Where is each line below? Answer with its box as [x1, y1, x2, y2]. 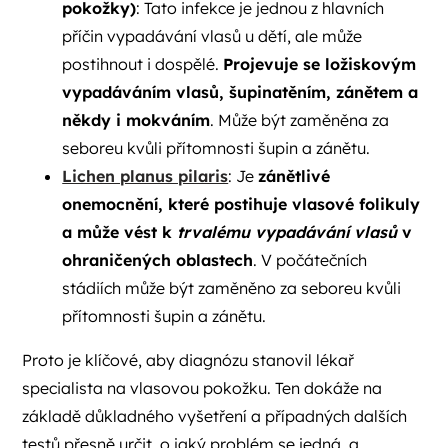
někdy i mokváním [62, 110, 211, 131]
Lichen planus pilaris [62, 166, 229, 187]
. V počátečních [253, 250, 368, 271]
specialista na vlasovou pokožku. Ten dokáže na [22, 378, 383, 399]
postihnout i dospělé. [62, 54, 224, 75]
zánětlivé [258, 166, 331, 187]
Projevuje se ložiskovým [223, 54, 417, 75]
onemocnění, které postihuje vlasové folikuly [62, 194, 421, 215]
